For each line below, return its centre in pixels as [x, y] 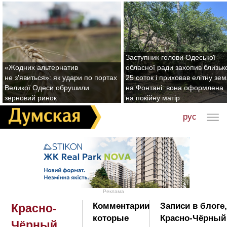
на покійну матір [153, 98]
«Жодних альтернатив [41, 67]
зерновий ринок [31, 98]
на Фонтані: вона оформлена [175, 88]
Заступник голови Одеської [171, 57]
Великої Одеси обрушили [47, 88]
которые [111, 218]
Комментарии [121, 206]
